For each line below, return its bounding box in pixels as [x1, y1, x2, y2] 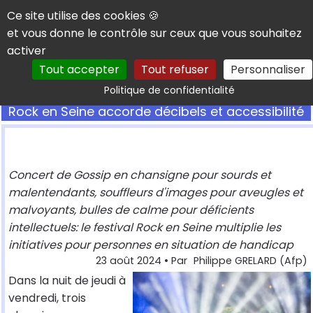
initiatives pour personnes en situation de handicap [8, 237, 293, 254]
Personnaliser [230, 61, 305, 78]
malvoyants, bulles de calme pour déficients [8, 202, 254, 219]
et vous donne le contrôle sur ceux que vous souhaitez [7, 25, 302, 41]
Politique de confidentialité [104, 83, 235, 97]
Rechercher [212, 73, 289, 92]
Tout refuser [140, 61, 209, 78]
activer [7, 43, 46, 59]
